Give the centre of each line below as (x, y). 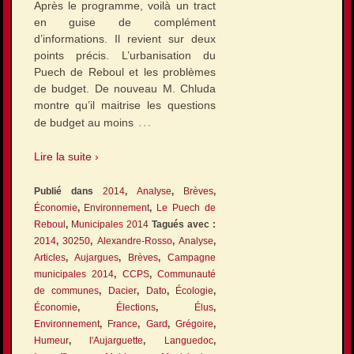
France (123, 324)
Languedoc (189, 340)
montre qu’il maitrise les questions (125, 105)
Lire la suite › (66, 157)
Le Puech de (186, 207)
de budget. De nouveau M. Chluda (125, 89)
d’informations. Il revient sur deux (125, 39)
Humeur (51, 340)
